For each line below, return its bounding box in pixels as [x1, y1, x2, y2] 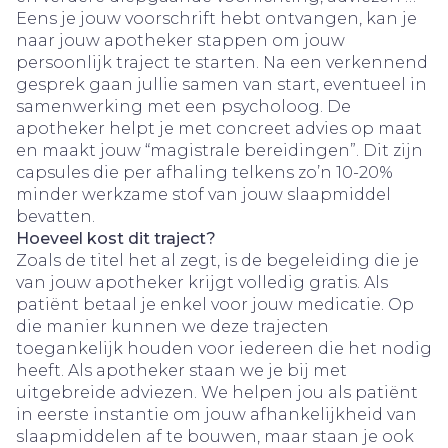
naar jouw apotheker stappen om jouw [16, 31, 345, 50]
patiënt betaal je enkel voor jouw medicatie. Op [16, 295, 414, 314]
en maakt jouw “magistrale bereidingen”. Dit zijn [16, 141, 423, 160]
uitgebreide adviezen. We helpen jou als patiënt [16, 383, 418, 402]
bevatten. [16, 207, 95, 226]
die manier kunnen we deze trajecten [16, 317, 329, 336]
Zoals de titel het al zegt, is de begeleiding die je [16, 251, 419, 270]
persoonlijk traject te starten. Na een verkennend [16, 53, 428, 72]
